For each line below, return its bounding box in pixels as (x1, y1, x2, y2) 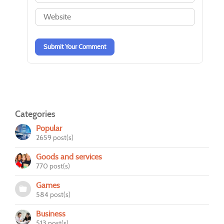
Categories (15, 107, 55, 119)
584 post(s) (36, 189, 70, 199)
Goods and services (36, 151, 102, 161)
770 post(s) (36, 161, 70, 170)
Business (36, 208, 65, 218)
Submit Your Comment (43, 42, 106, 51)
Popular (36, 123, 62, 133)
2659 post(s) (36, 132, 73, 142)
